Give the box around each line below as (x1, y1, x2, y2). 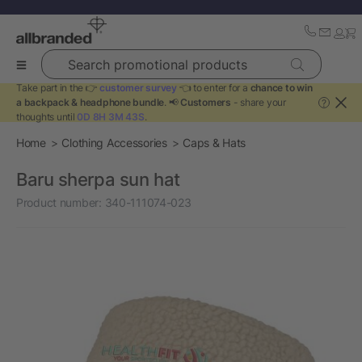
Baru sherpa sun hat (16, 169, 180, 190)
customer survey (99, 82, 177, 94)
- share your (230, 96, 286, 108)
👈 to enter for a (176, 82, 250, 94)
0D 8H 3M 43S (77, 111, 145, 123)
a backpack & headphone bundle (16, 96, 165, 108)
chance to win (250, 82, 313, 94)
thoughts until (16, 111, 78, 123)
